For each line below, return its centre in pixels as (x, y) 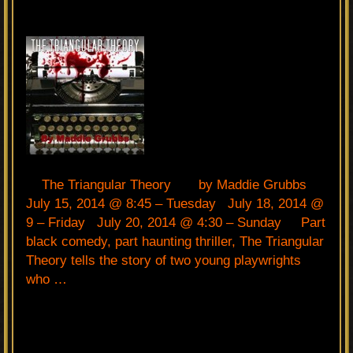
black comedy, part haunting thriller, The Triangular (175, 241)
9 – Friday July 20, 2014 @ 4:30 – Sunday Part (176, 222)
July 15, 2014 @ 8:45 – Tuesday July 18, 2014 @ (175, 203)
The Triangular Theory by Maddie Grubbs (174, 184)
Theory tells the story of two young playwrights (163, 260)
